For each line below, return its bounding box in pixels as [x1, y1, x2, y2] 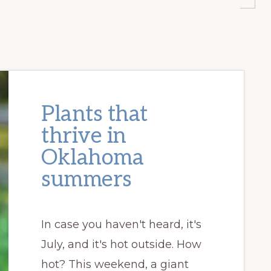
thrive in [41, 122, 126, 149]
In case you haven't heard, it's [41, 217, 201, 231]
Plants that [41, 100, 148, 128]
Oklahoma [41, 144, 143, 171]
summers [41, 166, 132, 193]
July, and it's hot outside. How [41, 237, 201, 251]
